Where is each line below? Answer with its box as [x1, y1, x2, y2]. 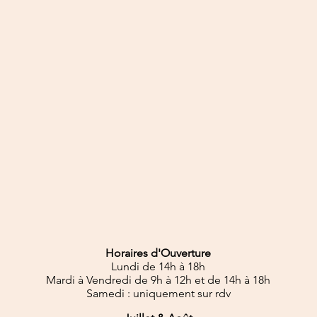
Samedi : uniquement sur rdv [86, 287, 231, 300]
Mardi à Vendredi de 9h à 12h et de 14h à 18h [46, 273, 270, 287]
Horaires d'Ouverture [105, 246, 211, 260]
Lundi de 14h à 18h [111, 260, 205, 273]
